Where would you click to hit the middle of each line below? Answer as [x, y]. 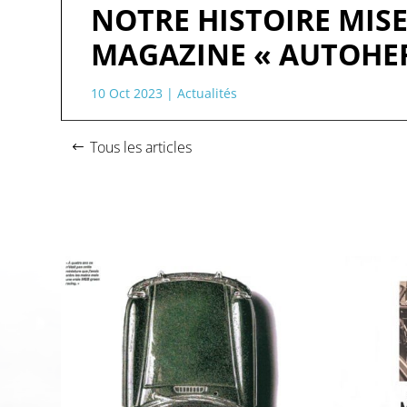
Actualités [208, 93]
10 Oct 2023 [127, 93]
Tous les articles [141, 147]
